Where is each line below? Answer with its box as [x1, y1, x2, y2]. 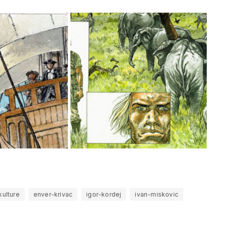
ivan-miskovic [135, 191, 179, 199]
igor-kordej [86, 191, 122, 199]
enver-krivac [33, 191, 73, 199]
